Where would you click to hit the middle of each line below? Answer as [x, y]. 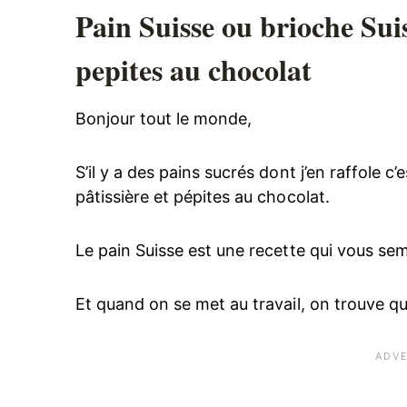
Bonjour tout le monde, [166, 119]
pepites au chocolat [194, 70]
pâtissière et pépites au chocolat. [203, 197]
